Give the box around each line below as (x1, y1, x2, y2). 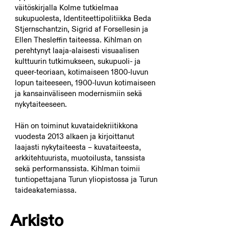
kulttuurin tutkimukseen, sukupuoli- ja (14, 56, 141, 66)
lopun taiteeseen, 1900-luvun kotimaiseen (14, 78, 155, 87)
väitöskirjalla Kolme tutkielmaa (14, 3, 119, 12)
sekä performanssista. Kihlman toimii (14, 164, 140, 173)
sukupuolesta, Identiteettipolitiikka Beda (14, 13, 151, 23)
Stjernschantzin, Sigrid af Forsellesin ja (14, 24, 148, 34)
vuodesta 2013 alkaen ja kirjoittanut (14, 131, 134, 141)
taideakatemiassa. (14, 185, 77, 195)
